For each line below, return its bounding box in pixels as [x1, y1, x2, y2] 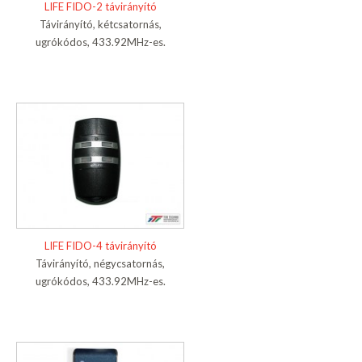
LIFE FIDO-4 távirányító [44, 239, 157, 253]
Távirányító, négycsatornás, [36, 257, 165, 271]
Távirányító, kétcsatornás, [39, 18, 162, 32]
